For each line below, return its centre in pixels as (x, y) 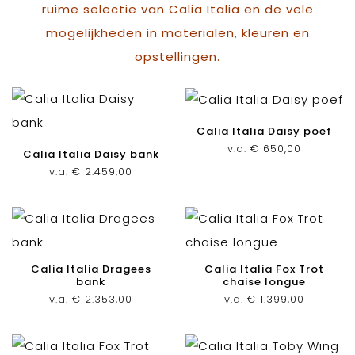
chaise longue (264, 281)
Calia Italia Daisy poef (264, 131)
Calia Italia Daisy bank (91, 154)
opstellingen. (177, 57)
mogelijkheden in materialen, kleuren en (177, 33)
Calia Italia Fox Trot (264, 269)
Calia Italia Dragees (91, 269)
